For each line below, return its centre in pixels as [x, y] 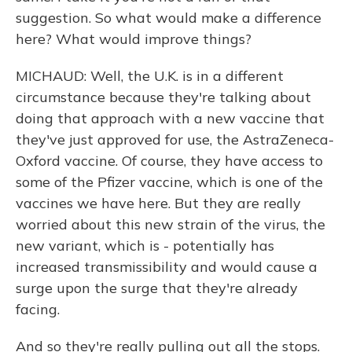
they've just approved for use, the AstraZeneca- [175, 139]
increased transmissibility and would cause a [167, 267]
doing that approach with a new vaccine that [170, 118]
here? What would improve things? [134, 39]
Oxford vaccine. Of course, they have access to [169, 161]
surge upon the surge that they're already [157, 288]
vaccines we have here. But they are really [158, 203]
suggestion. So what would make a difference [169, 18]
